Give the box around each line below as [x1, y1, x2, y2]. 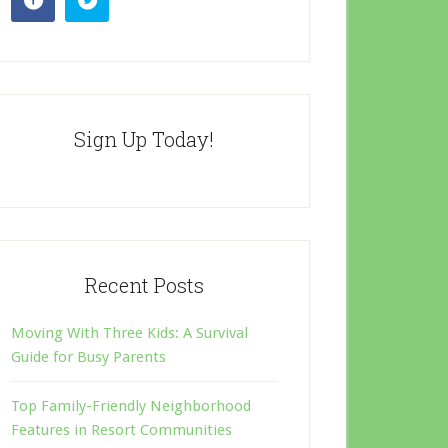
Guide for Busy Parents [11, 348, 166, 366]
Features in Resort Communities [11, 421, 232, 439]
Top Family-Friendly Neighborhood [11, 397, 251, 415]
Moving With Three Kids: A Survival [11, 324, 248, 342]
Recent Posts [84, 272, 204, 298]
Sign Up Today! [74, 126, 214, 152]
